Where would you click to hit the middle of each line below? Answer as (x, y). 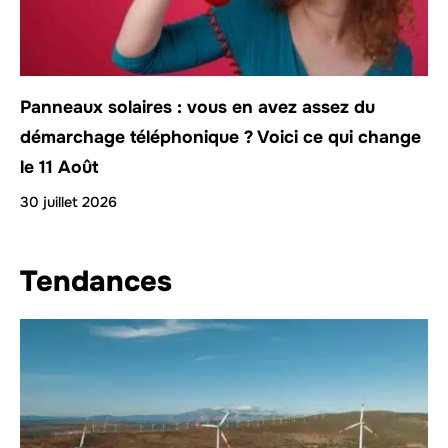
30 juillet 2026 (68, 202)
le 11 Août (59, 167)
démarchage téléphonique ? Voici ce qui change (220, 137)
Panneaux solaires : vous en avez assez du (197, 107)
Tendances (96, 281)
